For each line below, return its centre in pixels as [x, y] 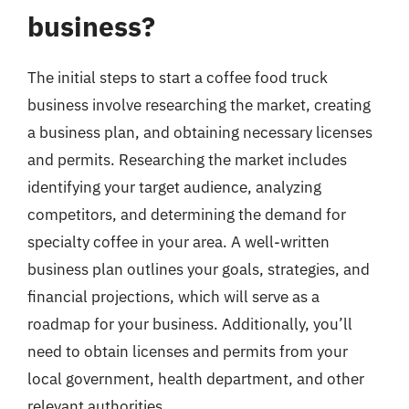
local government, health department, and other [196, 379]
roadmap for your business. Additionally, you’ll [190, 324]
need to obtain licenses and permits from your [188, 351]
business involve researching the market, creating [199, 105]
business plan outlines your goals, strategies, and [199, 269]
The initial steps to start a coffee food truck [178, 78]
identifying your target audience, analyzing [174, 187]
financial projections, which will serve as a [173, 297]
